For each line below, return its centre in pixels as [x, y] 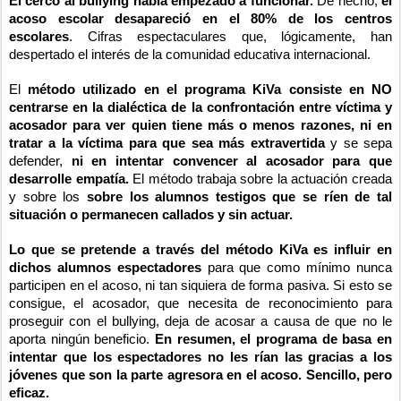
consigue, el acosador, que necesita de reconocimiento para [200, 304]
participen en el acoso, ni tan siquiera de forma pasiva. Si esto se [200, 286]
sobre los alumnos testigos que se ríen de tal [239, 197]
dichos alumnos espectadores [105, 268]
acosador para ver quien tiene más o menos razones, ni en [200, 126]
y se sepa [358, 144]
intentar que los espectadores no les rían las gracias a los [200, 358]
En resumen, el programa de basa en [273, 340]
